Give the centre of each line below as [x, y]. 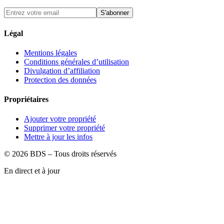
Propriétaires [26, 99]
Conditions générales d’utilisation [76, 61]
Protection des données [60, 79]
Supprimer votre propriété [64, 128]
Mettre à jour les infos [58, 137]
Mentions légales [50, 52]
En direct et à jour [32, 171]
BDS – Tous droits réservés [73, 154]
